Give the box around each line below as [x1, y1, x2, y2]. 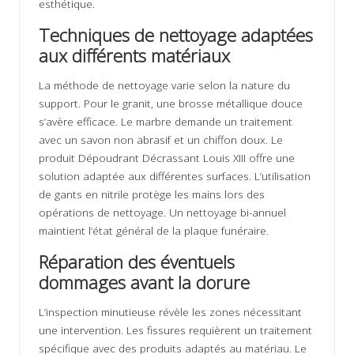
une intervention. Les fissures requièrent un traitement [39, 322, 312, 337]
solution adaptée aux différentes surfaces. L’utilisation [39, 168, 311, 183]
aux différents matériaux [39, 43, 230, 68]
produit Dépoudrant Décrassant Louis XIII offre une [39, 149, 295, 165]
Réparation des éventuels [39, 249, 235, 274]
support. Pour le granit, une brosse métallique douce [39, 95, 303, 111]
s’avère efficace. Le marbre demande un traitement [39, 113, 292, 129]
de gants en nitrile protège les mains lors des [39, 186, 265, 201]
